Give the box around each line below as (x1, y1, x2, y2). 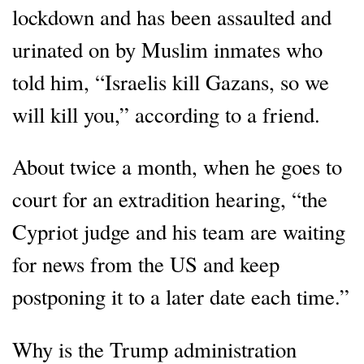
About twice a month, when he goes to (12, 152, 342, 181)
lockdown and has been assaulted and (12, 2, 331, 31)
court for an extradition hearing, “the (12, 184, 327, 214)
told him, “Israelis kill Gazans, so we (12, 67, 329, 96)
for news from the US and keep (12, 249, 279, 279)
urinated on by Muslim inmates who (12, 34, 323, 63)
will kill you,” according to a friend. (12, 99, 320, 128)
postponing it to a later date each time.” (12, 282, 349, 311)
